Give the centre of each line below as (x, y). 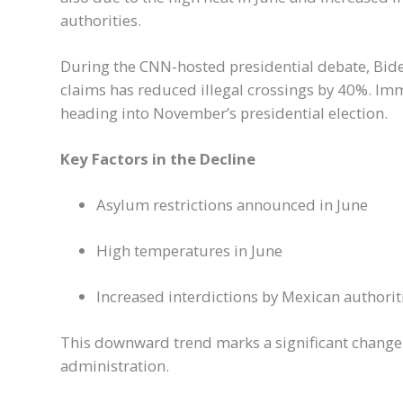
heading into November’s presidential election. (224, 113)
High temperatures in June (189, 251)
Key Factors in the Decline (158, 159)
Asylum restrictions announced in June (232, 205)
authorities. (101, 21)
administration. (115, 366)
